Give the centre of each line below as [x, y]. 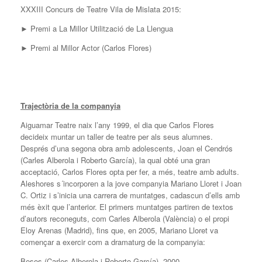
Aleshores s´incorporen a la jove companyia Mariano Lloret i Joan [131, 184]
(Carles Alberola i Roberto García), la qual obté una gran [115, 160]
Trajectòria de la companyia [70, 106]
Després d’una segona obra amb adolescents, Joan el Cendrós [127, 149]
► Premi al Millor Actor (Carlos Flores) [86, 48]
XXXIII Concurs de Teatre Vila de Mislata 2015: [101, 9]
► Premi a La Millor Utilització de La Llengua [97, 29]
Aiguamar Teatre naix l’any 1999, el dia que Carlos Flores [117, 125]
